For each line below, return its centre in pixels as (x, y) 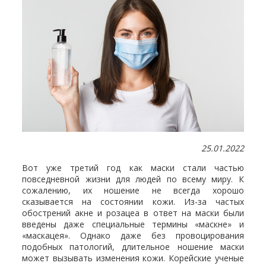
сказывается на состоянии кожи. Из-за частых (133, 201)
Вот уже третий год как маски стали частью (133, 167)
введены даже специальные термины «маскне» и (133, 224)
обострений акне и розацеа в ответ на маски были (133, 213)
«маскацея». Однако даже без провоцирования (133, 235)
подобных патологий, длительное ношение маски (133, 246)
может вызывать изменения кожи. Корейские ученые (133, 258)
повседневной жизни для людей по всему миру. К (133, 179)
